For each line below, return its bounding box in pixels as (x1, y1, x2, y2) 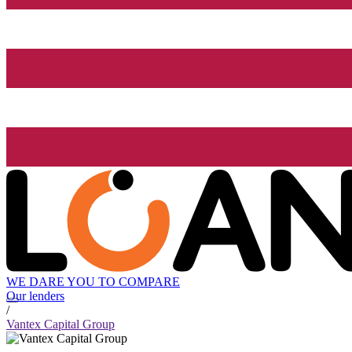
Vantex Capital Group (6, 317, 115, 332)
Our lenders (6, 289, 64, 303)
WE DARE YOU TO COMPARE (6, 275, 180, 289)
